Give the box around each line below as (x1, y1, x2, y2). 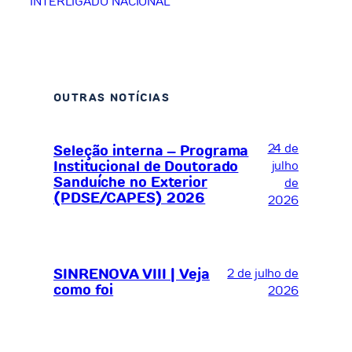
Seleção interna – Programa (53, 141, 249, 162)
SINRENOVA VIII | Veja (53, 264, 210, 285)
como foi (53, 280, 114, 301)
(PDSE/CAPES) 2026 (53, 188, 206, 209)
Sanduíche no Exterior (53, 172, 207, 193)
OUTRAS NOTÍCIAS (53, 90, 170, 105)
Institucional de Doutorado (53, 156, 239, 178)
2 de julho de (227, 264, 299, 283)
